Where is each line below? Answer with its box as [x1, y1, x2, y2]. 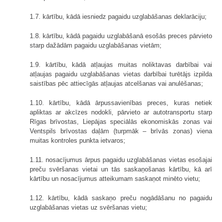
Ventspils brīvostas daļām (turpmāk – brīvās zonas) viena [30, 127, 212, 135]
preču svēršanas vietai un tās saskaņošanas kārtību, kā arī [30, 166, 212, 173]
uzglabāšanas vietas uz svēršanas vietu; [30, 204, 147, 212]
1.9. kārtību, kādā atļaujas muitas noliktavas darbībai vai [30, 61, 212, 69]
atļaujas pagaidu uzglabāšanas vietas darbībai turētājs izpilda [30, 70, 212, 78]
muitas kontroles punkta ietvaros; [30, 137, 125, 145]
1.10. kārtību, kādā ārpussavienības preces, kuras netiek [30, 99, 212, 107]
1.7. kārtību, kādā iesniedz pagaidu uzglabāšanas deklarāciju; [30, 13, 207, 21]
